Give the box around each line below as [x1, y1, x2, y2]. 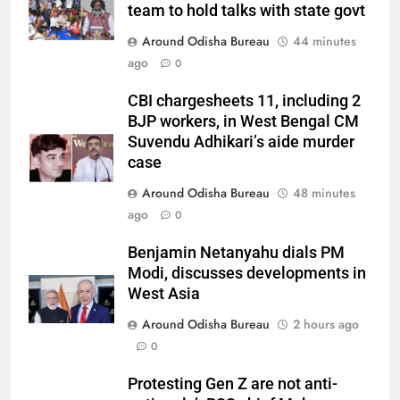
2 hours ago [293, 315, 359, 333]
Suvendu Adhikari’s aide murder [128, 133, 354, 151]
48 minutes [293, 184, 355, 202]
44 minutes [293, 32, 356, 50]
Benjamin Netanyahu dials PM [128, 244, 345, 262]
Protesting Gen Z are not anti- [128, 375, 337, 393]
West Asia [128, 285, 200, 303]
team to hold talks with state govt [128, 2, 365, 20]
